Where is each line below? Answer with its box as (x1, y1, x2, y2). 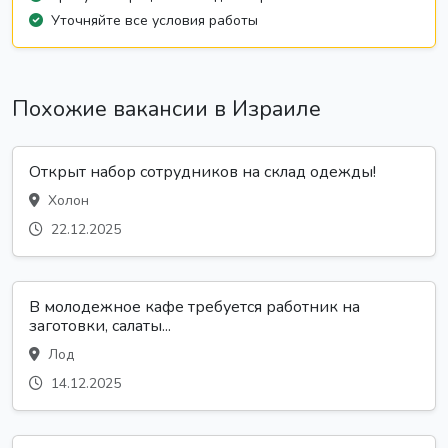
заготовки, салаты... (29, 314, 171, 337)
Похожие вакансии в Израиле (12, 93, 321, 124)
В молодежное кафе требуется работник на (29, 295, 360, 318)
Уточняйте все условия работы (51, 10, 258, 30)
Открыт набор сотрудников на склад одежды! (29, 160, 376, 183)
